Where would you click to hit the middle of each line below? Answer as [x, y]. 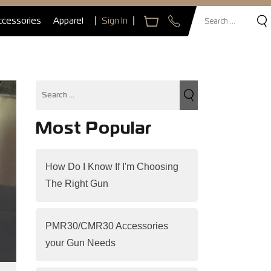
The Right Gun [77, 184]
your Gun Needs [80, 243]
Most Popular [94, 129]
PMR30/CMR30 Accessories [106, 226]
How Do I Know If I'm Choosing [112, 167]
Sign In [115, 21]
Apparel [68, 21]
